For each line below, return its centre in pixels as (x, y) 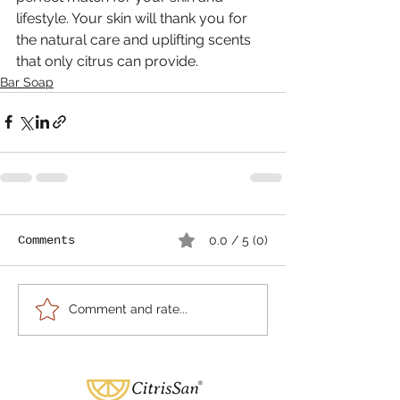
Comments (46, 240)
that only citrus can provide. (107, 61)
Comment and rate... (128, 309)
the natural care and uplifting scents (135, 39)
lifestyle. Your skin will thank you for (133, 18)
